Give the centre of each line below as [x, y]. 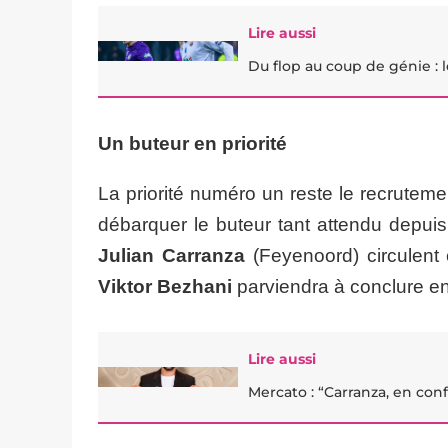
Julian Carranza [175, 255]
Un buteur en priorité [192, 143]
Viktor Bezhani [165, 286]
